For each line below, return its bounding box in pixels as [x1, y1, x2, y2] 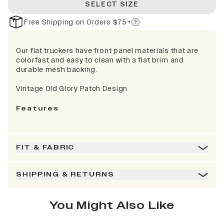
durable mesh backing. [16, 65, 97, 74]
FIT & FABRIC [16, 143, 75, 152]
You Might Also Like [49, 197, 174, 213]
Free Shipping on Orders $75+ [24, 17, 131, 27]
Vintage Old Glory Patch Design [16, 84, 127, 93]
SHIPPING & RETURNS [16, 170, 115, 179]
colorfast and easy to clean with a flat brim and [16, 55, 184, 65]
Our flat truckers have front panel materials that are [16, 46, 199, 55]
